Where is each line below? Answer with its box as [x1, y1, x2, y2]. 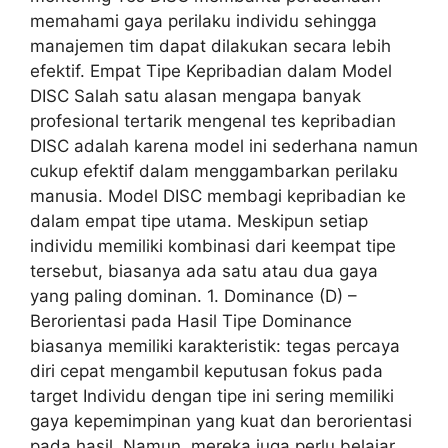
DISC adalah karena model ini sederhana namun [30, 135, 418, 156]
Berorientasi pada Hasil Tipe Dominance [30, 310, 352, 331]
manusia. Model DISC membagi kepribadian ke [30, 185, 406, 206]
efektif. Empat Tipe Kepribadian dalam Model [30, 60, 392, 81]
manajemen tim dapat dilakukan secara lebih [30, 35, 391, 56]
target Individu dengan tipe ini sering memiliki [30, 385, 394, 406]
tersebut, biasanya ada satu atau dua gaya [30, 260, 378, 281]
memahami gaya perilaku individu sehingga [30, 10, 377, 31]
